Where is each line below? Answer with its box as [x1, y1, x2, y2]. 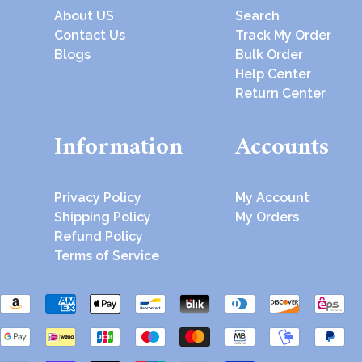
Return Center [235, 86, 326, 102]
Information [54, 125, 183, 169]
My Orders [235, 208, 300, 225]
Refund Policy [54, 228, 144, 244]
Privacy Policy [54, 189, 142, 205]
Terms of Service [54, 247, 160, 263]
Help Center [235, 66, 312, 82]
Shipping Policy [54, 208, 152, 225]
